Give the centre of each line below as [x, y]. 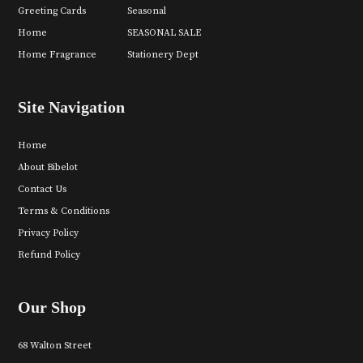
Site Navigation [72, 107]
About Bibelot [48, 167]
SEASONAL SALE [164, 32]
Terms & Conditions [64, 211]
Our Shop [52, 307]
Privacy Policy [49, 233]
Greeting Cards [52, 11]
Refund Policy [49, 254]
